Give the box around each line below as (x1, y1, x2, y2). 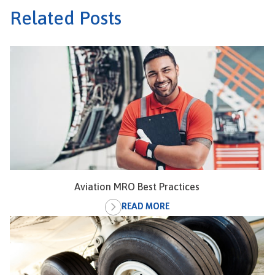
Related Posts (10, 7, 122, 28)
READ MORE (121, 202, 169, 212)
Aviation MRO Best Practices (74, 180, 199, 192)
